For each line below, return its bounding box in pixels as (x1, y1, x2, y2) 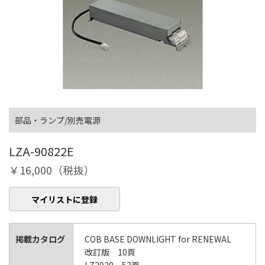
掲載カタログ (15, 233, 65, 245)
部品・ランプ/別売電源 (15, 114, 101, 127)
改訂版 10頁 (85, 246, 135, 258)
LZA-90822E (9, 143, 74, 160)
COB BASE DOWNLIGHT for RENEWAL (85, 233, 240, 245)
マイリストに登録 (31, 193, 98, 205)
